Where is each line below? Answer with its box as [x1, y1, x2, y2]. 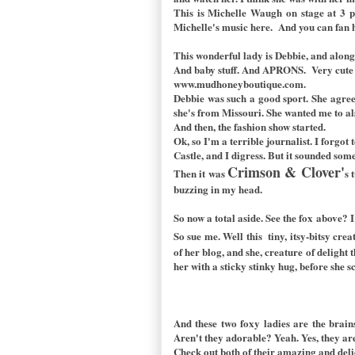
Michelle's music [174, 18, 248, 34]
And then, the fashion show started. [174, 118, 329, 134]
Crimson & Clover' [227, 161, 345, 182]
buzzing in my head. [174, 181, 265, 197]
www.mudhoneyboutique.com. [174, 75, 306, 91]
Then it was [174, 165, 228, 181]
